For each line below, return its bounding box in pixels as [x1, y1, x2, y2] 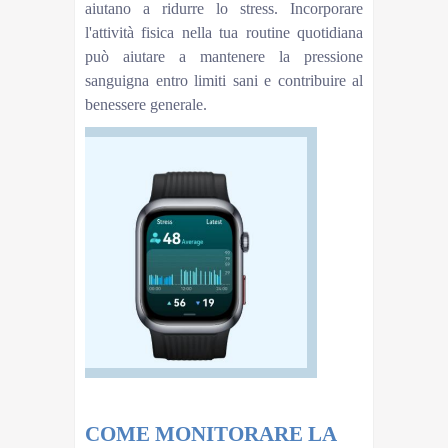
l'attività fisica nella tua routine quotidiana [85, 23, 363, 41]
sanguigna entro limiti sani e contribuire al [85, 71, 363, 89]
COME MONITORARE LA [85, 421, 336, 446]
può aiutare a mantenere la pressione [85, 47, 363, 65]
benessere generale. [85, 95, 207, 113]
